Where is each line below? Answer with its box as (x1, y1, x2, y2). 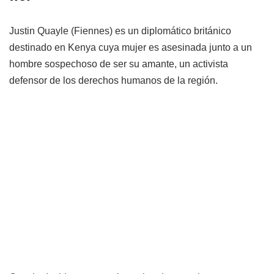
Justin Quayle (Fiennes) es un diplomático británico (9, 25, 231, 36)
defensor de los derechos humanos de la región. (9, 75, 218, 86)
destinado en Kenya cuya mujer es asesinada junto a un (9, 42, 252, 53)
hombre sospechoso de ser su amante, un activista (9, 58, 228, 69)
